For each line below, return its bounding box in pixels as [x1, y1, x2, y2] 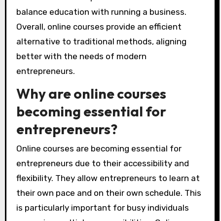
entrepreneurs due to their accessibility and [16, 158, 189, 169]
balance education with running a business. [16, 7, 186, 17]
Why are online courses [16, 84, 166, 102]
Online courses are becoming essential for [16, 144, 182, 154]
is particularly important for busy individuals [16, 203, 189, 213]
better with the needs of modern [16, 51, 147, 62]
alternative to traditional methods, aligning [16, 37, 186, 47]
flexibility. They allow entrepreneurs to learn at [16, 173, 200, 184]
